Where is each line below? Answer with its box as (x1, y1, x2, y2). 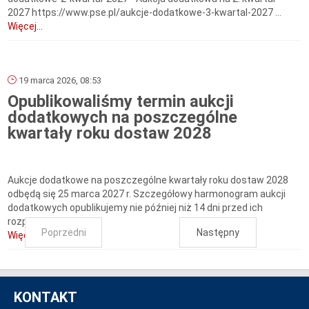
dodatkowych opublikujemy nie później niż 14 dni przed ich (8, 202, 263, 214)
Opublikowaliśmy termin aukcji (8, 92, 235, 112)
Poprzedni (41, 227, 86, 239)
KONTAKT (14, 289, 77, 306)
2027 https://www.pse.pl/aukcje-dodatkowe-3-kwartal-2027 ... (8, 7, 282, 19)
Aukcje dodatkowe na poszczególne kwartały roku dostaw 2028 (8, 175, 289, 186)
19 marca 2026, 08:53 (17, 75, 102, 86)
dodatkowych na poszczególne (8, 108, 238, 128)
